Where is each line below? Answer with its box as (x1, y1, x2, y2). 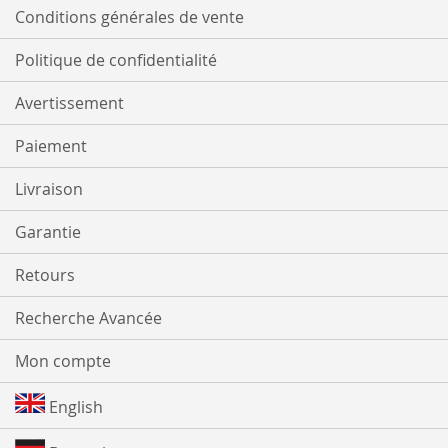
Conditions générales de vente (15, 6, 244, 29)
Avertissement (15, 92, 124, 115)
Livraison (15, 178, 83, 201)
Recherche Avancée (15, 307, 162, 330)
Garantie (15, 221, 81, 244)
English (45, 396, 103, 419)
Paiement (15, 135, 87, 158)
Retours (15, 264, 75, 287)
